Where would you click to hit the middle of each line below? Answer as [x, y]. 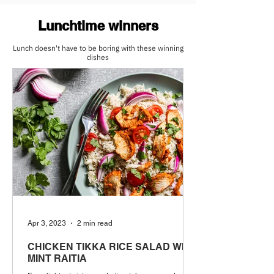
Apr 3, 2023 [47, 223]
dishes [98, 57]
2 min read [95, 223]
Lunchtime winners [98, 26]
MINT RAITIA [57, 258]
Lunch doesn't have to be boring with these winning [98, 48]
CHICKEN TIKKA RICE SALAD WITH [113, 247]
